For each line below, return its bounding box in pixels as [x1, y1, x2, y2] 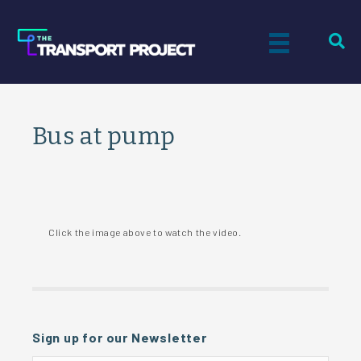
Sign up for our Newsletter [32, 330, 207, 345]
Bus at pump [32, 122, 176, 151]
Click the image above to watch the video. [48, 226, 242, 238]
